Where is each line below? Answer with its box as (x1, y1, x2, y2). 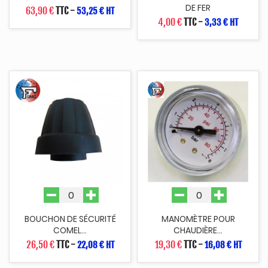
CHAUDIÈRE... (173, 224, 223, 237)
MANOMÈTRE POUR (161, 213, 235, 226)
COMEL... (53, 224, 87, 237)
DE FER (185, 1, 211, 14)
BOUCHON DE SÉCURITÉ (24, 213, 116, 226)
